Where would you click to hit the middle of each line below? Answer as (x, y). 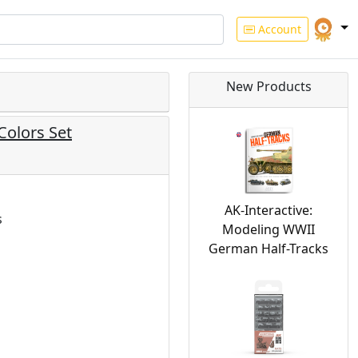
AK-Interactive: (268, 210)
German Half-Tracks (268, 249)
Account (278, 29)
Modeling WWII (268, 229)
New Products (268, 86)
